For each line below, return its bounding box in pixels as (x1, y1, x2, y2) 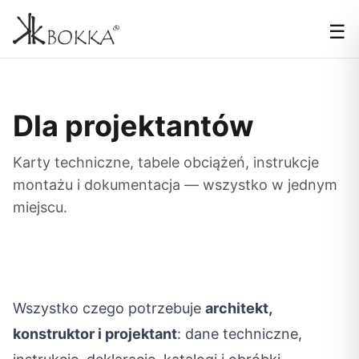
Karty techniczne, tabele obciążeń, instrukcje (13, 154, 319, 171)
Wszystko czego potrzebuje (13, 300, 205, 317)
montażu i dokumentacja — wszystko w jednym (13, 176, 337, 193)
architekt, (205, 300, 272, 317)
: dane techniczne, (177, 325, 302, 342)
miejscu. (13, 199, 67, 216)
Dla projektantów (13, 108, 254, 143)
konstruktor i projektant (13, 325, 177, 342)
